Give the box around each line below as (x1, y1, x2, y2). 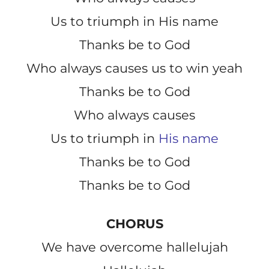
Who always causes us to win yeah (26, 60, 243, 76)
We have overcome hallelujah (41, 239, 228, 255)
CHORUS (106, 216, 163, 231)
